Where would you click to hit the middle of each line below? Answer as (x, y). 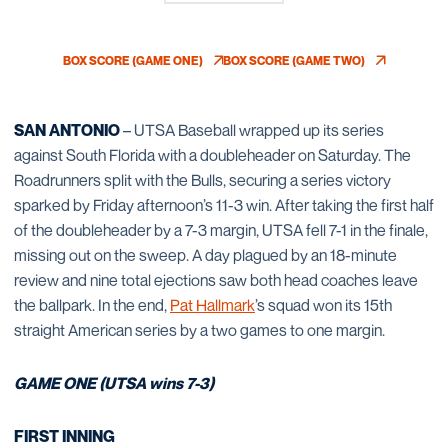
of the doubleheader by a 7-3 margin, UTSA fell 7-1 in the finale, (221, 230)
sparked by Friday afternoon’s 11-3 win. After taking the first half (224, 205)
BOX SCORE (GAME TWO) (294, 60)
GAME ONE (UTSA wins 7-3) (114, 383)
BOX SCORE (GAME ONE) (133, 60)
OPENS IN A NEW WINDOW (216, 68)
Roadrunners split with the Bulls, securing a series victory (202, 180)
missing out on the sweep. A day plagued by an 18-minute (205, 255)
